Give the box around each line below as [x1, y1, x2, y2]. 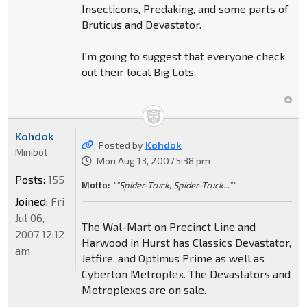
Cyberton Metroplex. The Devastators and [81, 267, 291, 281]
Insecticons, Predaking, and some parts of [81, 2, 288, 16]
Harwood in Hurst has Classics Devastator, [81, 236, 291, 249]
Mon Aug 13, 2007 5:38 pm [96, 155, 210, 167]
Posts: [15, 173, 45, 186]
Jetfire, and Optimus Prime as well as [81, 251, 265, 265]
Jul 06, [15, 211, 45, 225]
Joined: [15, 195, 48, 208]
